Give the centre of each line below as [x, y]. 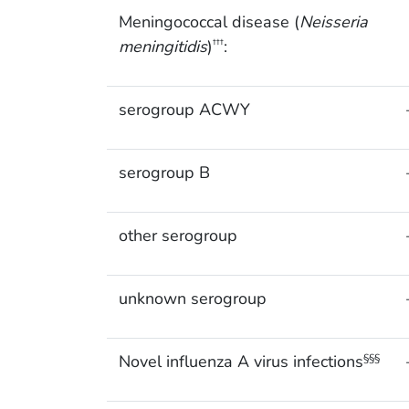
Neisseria [333, 22]
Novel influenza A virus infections [241, 362]
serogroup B [164, 173]
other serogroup [178, 236]
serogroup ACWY [184, 110]
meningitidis [163, 47]
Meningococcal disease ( [209, 22]
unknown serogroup [192, 299]
